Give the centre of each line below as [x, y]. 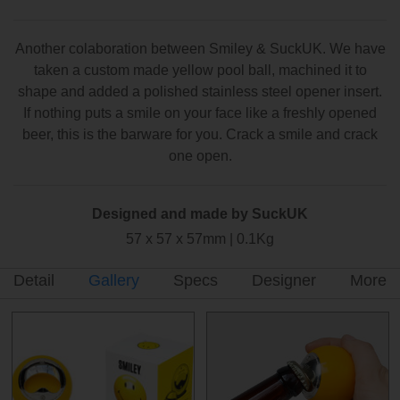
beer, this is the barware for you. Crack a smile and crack [200, 134]
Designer [284, 280]
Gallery [114, 280]
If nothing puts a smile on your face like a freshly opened [200, 112]
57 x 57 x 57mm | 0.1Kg [200, 238]
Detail [34, 280]
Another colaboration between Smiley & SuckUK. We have [200, 48]
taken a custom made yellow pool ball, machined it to [200, 70]
